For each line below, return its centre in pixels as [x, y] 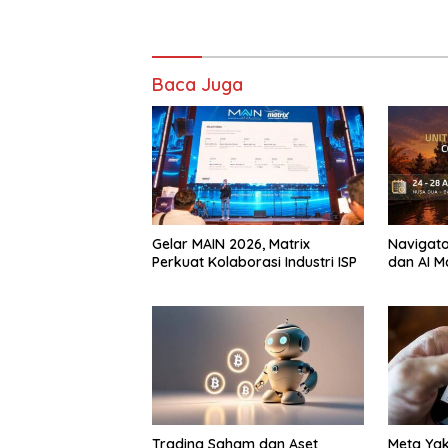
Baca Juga [197, 84]
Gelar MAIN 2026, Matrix [231, 244]
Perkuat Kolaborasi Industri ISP [254, 262]
